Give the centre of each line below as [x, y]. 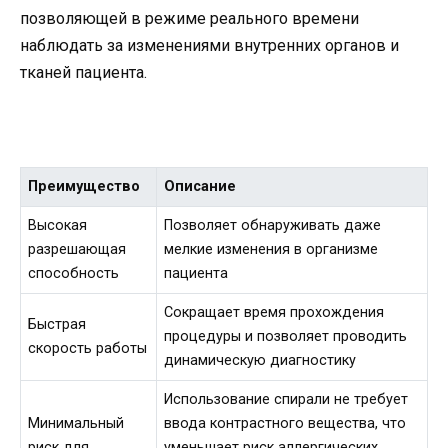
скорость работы [88, 349]
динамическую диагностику [260, 361]
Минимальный [76, 424]
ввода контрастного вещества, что [285, 424]
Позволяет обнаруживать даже [273, 226]
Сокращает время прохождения [274, 313]
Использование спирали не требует [286, 400]
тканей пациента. [83, 72]
